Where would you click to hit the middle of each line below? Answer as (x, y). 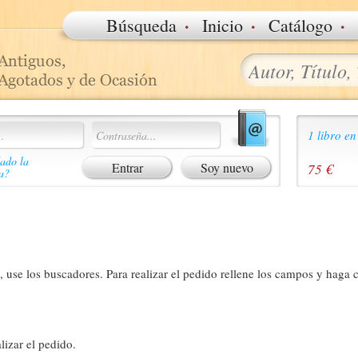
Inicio (223, 25)
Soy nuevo (227, 167)
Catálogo (300, 25)
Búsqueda (141, 25)
